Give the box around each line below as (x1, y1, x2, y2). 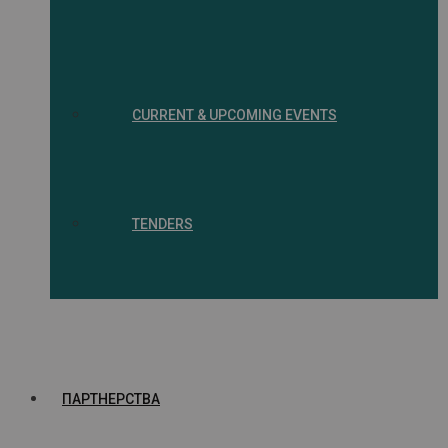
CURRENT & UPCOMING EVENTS (132, 106, 337, 123)
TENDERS (132, 215, 193, 232)
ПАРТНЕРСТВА (62, 390, 160, 407)
